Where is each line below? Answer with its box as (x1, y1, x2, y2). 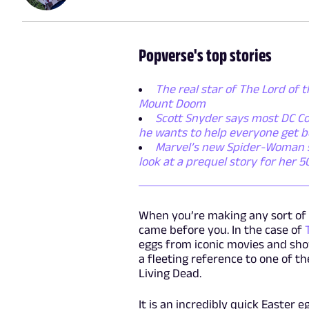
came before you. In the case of (138, 222, 305, 237)
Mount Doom (138, 96, 206, 110)
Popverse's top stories (138, 44, 272, 65)
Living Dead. (138, 266, 201, 280)
